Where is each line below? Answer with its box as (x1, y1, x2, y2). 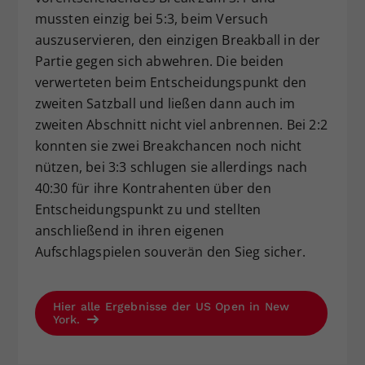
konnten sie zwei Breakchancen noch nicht (34, 136, 302, 155)
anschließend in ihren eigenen (34, 221, 225, 240)
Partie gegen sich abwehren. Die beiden (34, 51, 284, 70)
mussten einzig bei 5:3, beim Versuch (34, 9, 268, 28)
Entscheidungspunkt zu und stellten (34, 200, 262, 218)
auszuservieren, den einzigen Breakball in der (34, 30, 321, 49)
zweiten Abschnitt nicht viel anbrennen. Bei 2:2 (34, 115, 328, 134)
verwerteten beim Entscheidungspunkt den (34, 73, 307, 91)
